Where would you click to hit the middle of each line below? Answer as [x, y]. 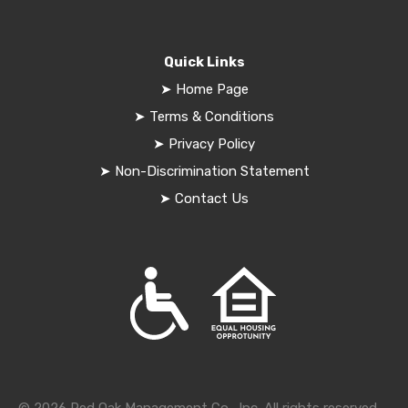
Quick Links [204, 62]
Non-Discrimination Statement [210, 172]
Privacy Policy [212, 144]
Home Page [212, 90]
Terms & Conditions [212, 117]
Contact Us [210, 199]
